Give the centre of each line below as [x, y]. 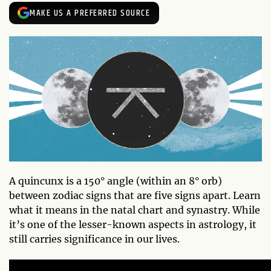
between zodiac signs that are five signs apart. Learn [135, 195]
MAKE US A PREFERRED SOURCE [90, 13]
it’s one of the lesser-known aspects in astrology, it [133, 224]
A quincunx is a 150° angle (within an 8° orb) [116, 181]
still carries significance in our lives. [96, 239]
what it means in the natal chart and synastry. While [135, 210]
